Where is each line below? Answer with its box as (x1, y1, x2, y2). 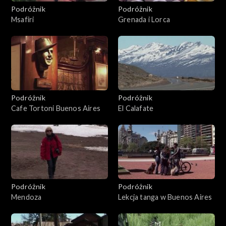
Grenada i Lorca (118, 15, 170, 24)
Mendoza (11, 192, 42, 201)
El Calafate (118, 103, 154, 112)
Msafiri (11, 15, 34, 24)
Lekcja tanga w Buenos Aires (118, 192, 212, 201)
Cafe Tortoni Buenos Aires (11, 103, 100, 112)
